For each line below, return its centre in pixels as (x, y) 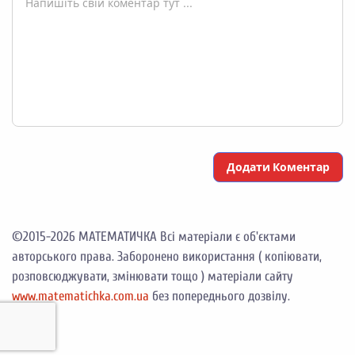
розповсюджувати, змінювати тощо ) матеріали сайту (153, 277)
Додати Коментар (278, 167)
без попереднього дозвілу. (219, 296)
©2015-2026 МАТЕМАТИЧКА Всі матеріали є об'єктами (154, 237)
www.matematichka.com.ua (80, 296)
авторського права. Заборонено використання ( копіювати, (167, 257)
